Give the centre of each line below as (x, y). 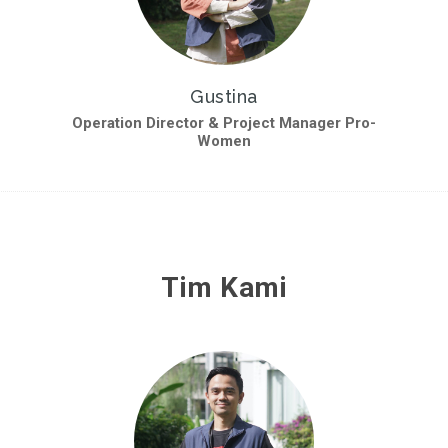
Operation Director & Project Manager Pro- (224, 122)
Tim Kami (224, 287)
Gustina (224, 96)
